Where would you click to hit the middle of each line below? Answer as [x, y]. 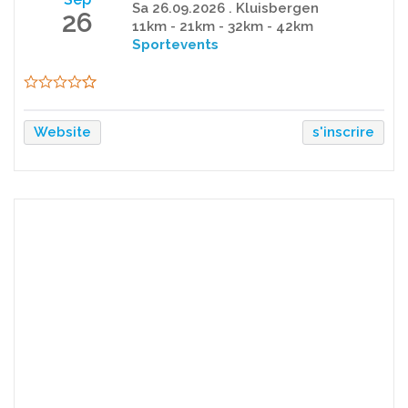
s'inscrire [343, 133]
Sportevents [175, 45]
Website [62, 133]
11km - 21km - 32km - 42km [222, 27]
